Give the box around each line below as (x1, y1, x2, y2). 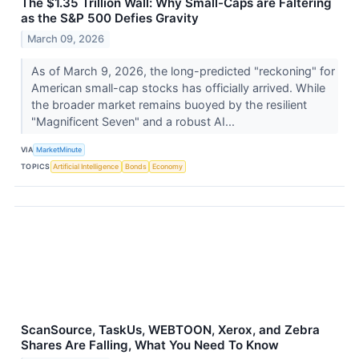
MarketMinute (36, 145, 83, 155)
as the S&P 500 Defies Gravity (21, 10, 199, 26)
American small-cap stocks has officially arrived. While (30, 80, 325, 95)
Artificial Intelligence (53, 162, 119, 171)
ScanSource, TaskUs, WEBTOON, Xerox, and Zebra (21, 321, 320, 337)
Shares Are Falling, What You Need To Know (21, 337, 279, 353)
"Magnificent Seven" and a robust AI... (30, 114, 238, 128)
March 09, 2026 (27, 32, 105, 45)
